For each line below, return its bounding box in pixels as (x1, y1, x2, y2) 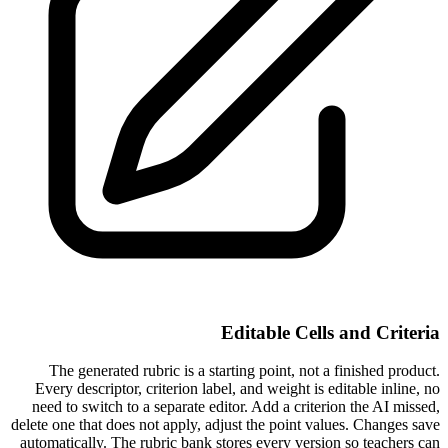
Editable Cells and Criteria (221, 321, 440, 343)
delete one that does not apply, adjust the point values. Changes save (11, 416, 440, 434)
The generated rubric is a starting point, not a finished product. (49, 362, 440, 380)
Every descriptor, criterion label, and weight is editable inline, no (35, 380, 440, 398)
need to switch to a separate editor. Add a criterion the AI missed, (32, 398, 440, 416)
